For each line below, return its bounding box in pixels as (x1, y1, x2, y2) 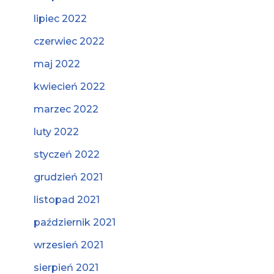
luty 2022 (34, 126, 79, 138)
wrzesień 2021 (34, 239, 103, 251)
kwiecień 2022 (34, 81, 105, 92)
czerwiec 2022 (34, 35, 105, 47)
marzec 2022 (34, 103, 98, 115)
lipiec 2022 (34, 13, 87, 24)
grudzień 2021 (34, 171, 103, 183)
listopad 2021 (34, 194, 100, 206)
